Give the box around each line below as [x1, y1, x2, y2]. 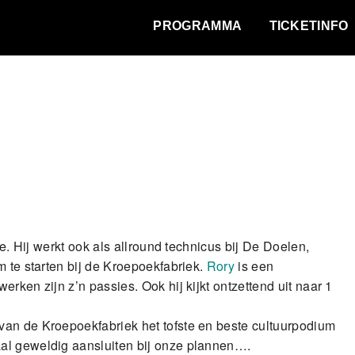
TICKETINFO [269, 19, 349, 32]
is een [235, 257, 274, 275]
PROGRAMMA [153, 19, 242, 32]
